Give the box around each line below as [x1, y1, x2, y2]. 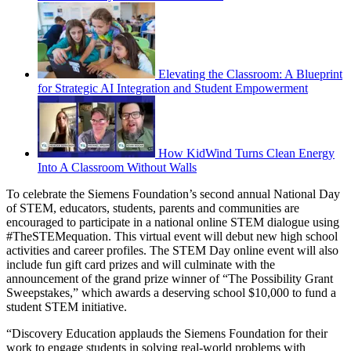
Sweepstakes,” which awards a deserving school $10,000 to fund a [6, 285, 336, 299]
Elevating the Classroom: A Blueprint [158, 67, 342, 81]
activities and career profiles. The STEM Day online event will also [6, 243, 338, 257]
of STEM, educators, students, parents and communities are [6, 201, 299, 215]
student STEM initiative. [6, 299, 127, 313]
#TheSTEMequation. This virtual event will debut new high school [6, 229, 338, 243]
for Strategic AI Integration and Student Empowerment [38, 81, 308, 95]
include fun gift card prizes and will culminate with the [6, 257, 275, 271]
